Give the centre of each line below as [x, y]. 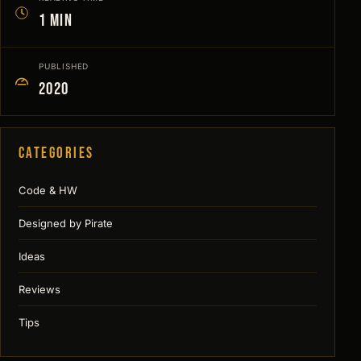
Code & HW [48, 190]
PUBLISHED [64, 66]
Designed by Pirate [66, 223]
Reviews [39, 289]
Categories [56, 153]
